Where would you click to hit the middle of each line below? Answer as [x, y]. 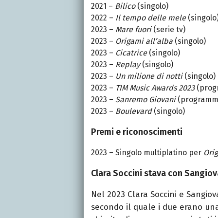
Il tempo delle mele [152, 18]
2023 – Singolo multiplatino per [147, 152]
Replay [128, 64]
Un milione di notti [149, 76]
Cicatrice [131, 53]
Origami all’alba [144, 41]
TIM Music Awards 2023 [155, 88]
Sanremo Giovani [145, 99]
